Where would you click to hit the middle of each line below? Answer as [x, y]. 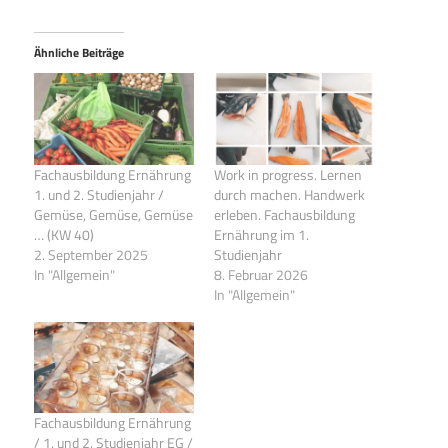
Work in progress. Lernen [288, 174]
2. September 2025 [91, 254]
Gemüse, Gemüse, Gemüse [113, 214]
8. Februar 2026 [261, 274]
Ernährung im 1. [261, 234]
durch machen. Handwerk [289, 194]
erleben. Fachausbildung [284, 214]
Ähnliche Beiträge [79, 53]
